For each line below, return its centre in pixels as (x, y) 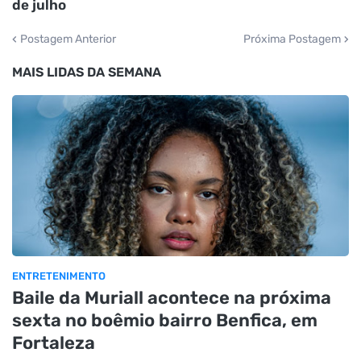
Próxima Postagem (292, 39)
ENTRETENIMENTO (59, 276)
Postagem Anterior (68, 39)
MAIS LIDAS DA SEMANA (87, 72)
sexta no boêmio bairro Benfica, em (165, 320)
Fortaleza (54, 342)
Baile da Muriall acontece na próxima (172, 297)
